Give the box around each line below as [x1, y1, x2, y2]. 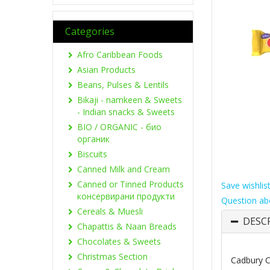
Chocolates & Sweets [77, 236, 161, 247]
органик [77, 133, 110, 145]
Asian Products [77, 64, 136, 75]
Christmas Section [77, 251, 148, 262]
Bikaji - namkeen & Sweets [77, 94, 182, 105]
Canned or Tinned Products [77, 178, 184, 190]
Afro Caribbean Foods [77, 49, 163, 60]
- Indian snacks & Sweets [77, 106, 175, 118]
